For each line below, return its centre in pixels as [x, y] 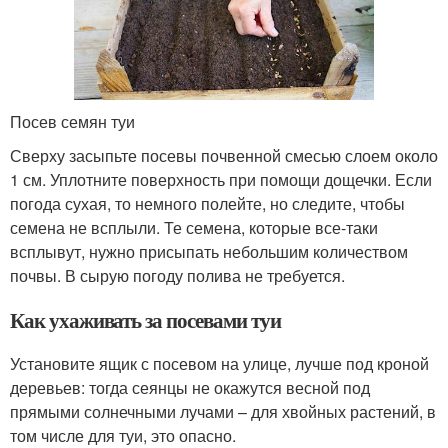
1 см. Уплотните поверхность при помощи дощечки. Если [221, 180]
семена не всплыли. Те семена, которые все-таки [194, 228]
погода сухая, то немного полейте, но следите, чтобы [207, 204]
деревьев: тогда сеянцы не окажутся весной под [190, 388]
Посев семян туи [72, 122]
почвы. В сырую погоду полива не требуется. [177, 276]
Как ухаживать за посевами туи [145, 320]
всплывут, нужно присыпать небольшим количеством [209, 252]
